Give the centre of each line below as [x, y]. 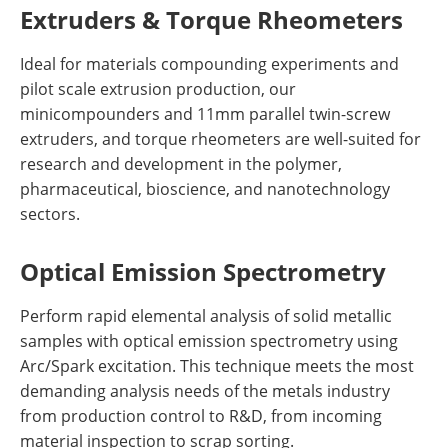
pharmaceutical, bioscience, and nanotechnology [205, 188]
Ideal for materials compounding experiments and [209, 63]
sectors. [50, 213]
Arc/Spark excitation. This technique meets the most [217, 365]
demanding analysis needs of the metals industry [205, 390]
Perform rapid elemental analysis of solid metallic [206, 315]
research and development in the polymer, [181, 163]
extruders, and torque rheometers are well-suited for [220, 138]
